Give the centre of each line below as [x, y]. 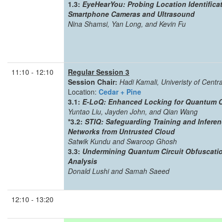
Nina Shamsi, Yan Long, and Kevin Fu [127, 24]
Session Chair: [93, 82]
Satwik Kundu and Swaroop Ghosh [122, 141]
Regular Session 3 [99, 72]
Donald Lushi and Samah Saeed [119, 171]
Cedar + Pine [120, 92]
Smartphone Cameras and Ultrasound [131, 14]
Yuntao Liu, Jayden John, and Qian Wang [133, 111]
